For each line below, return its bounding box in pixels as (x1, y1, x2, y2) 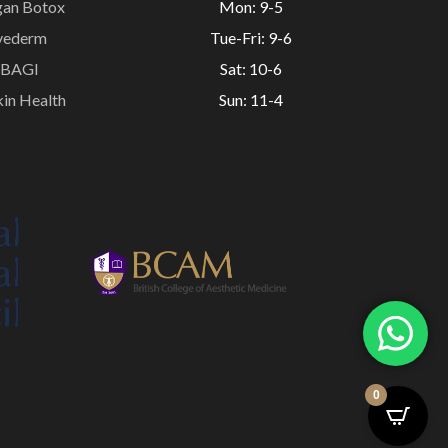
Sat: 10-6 (219, 58, 282, 78)
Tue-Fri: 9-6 (209, 27, 292, 47)
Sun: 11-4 (218, 89, 283, 109)
